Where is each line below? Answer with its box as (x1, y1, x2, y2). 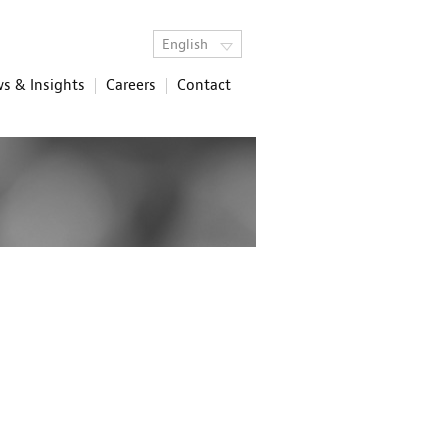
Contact (176, 76, 231, 95)
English (161, 36, 212, 54)
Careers (105, 76, 156, 95)
